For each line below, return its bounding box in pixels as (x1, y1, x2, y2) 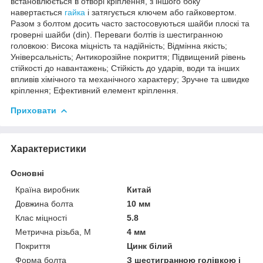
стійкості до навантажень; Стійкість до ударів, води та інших (11, 63, 240, 73)
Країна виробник (15, 184, 79, 194)
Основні (11, 168, 44, 178)
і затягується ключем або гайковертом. (85, 7, 237, 17)
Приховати (11, 105, 56, 115)
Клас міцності (15, 213, 67, 222)
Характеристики (11, 143, 86, 154)
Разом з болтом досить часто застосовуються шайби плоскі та (11, 18, 249, 28)
